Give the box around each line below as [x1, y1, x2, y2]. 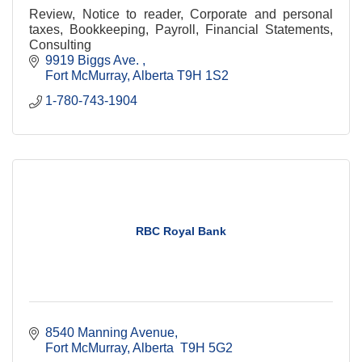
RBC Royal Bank [136, 224, 226, 238]
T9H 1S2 [177, 68, 229, 82]
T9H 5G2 [180, 340, 233, 355]
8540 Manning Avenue [45, 325, 175, 339]
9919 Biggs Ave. [45, 53, 142, 67]
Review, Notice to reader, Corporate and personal [29, 6, 333, 21]
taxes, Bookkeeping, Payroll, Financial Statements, [29, 22, 333, 36]
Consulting [29, 37, 91, 52]
